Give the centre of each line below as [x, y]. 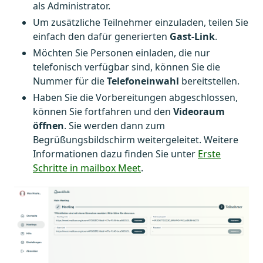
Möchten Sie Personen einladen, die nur [122, 53]
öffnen [48, 126]
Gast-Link [192, 37]
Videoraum [199, 112]
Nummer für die [70, 81]
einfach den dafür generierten [101, 37]
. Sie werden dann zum [114, 126]
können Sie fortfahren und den [103, 112]
